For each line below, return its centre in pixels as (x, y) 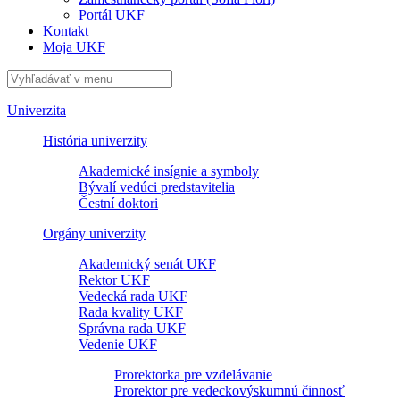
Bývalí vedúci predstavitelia (157, 187)
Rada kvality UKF (131, 312)
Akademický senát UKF (147, 263)
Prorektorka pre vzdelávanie (193, 374)
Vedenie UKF (118, 344)
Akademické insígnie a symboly (169, 171)
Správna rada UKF (132, 328)
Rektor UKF (114, 279)
